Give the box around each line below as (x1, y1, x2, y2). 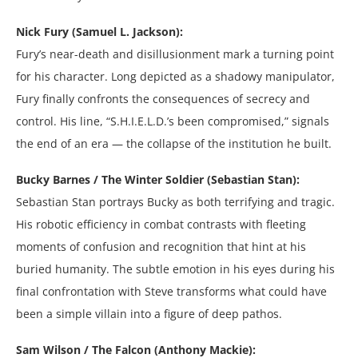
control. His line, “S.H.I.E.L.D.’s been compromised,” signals (16, 113, 329, 129)
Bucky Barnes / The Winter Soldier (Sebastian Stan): (16, 171, 300, 187)
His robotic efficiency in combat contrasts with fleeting (16, 216, 306, 232)
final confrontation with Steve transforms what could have (16, 283, 327, 299)
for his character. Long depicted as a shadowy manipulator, (16, 68, 335, 84)
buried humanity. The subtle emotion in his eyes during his (16, 261, 335, 276)
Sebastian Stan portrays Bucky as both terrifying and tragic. (16, 193, 335, 209)
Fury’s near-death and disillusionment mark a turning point (16, 46, 334, 62)
